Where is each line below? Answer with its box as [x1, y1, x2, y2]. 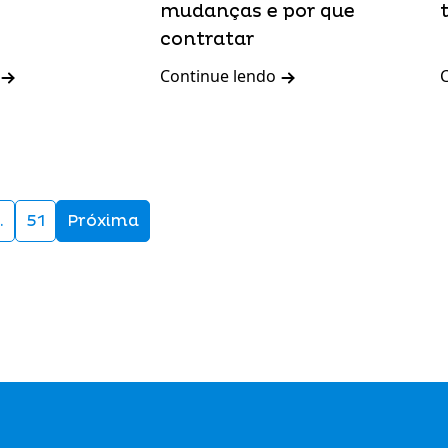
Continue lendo [160, 65, 280, 87]
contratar [160, 28, 254, 51]
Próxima [67, 211, 139, 231]
